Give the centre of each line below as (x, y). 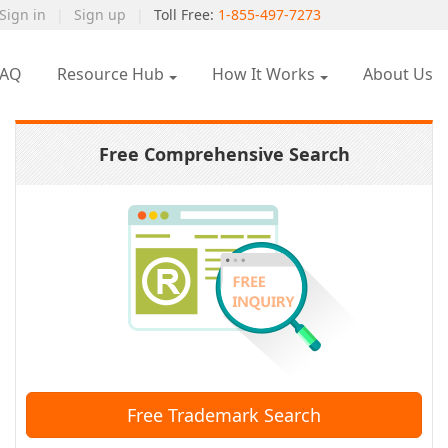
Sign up (100, 14)
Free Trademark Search (224, 415)
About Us (398, 74)
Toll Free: (186, 14)
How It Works (263, 74)
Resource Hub (110, 74)
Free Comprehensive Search (224, 154)
